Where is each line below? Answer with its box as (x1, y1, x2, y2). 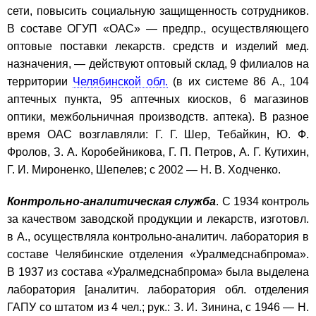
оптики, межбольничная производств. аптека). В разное (7, 110, 309, 123)
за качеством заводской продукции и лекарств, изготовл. (7, 212, 309, 225)
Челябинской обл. (73, 75, 168, 87)
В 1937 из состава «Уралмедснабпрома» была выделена (7, 265, 309, 278)
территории (7, 75, 73, 87)
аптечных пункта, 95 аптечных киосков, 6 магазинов (7, 92, 309, 105)
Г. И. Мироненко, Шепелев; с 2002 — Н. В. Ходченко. (7, 163, 281, 176)
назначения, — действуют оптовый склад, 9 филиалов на (7, 57, 309, 70)
